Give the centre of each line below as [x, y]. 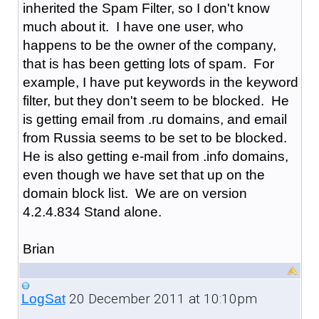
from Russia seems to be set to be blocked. [156, 137]
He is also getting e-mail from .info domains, [155, 156]
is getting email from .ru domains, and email [155, 119]
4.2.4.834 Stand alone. [92, 211]
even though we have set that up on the [143, 174]
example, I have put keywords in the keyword [160, 82]
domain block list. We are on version [135, 193]
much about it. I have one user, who [133, 26]
